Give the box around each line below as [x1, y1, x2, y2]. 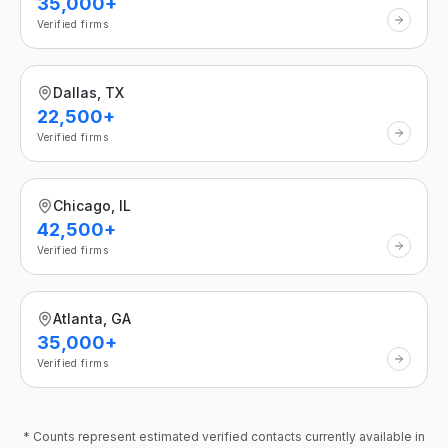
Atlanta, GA [53, 310, 131, 327]
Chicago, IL [53, 197, 131, 214]
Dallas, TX [53, 84, 124, 101]
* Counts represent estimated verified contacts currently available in [23, 429, 425, 444]
